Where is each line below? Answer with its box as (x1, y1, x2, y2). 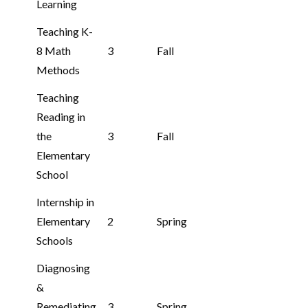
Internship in (36, 195, 94, 208)
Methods (36, 63, 80, 76)
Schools (36, 234, 73, 247)
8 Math (36, 44, 71, 57)
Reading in (36, 110, 85, 123)
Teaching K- (36, 25, 93, 38)
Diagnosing (36, 261, 90, 274)
